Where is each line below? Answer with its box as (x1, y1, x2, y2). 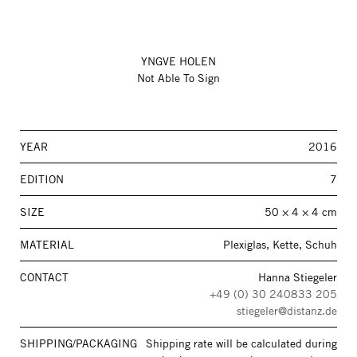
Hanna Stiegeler (258, 270, 337, 284)
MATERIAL (20, 237, 74, 252)
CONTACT (20, 270, 69, 284)
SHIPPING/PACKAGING (20, 336, 137, 351)
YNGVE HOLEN (141, 54, 216, 69)
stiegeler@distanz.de (237, 304, 337, 318)
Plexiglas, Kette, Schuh (223, 237, 337, 252)
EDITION (20, 172, 64, 186)
